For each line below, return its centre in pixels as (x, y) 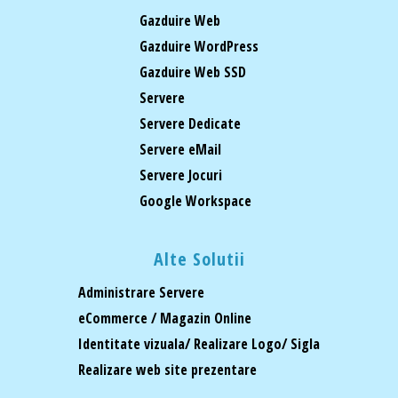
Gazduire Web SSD (193, 72)
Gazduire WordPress (199, 46)
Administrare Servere (141, 292)
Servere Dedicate (190, 123)
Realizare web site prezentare (167, 369)
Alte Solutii (199, 259)
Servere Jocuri (181, 175)
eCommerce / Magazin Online (165, 318)
